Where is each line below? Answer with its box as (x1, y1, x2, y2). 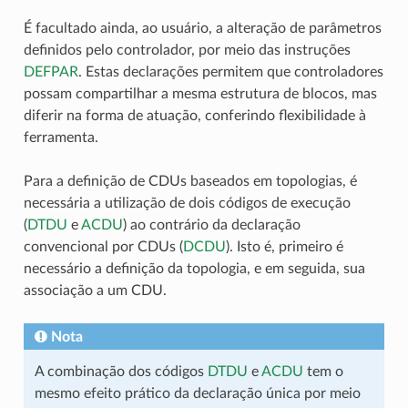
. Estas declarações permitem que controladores (77, 65, 383, 80)
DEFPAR (23, 65, 78, 80)
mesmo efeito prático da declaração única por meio (34, 386, 361, 402)
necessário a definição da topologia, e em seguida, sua (23, 261, 365, 277)
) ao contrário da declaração (122, 218, 301, 233)
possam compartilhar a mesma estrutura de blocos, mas (23, 87, 377, 102)
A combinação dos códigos (34, 364, 208, 380)
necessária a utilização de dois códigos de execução (23, 196, 351, 211)
